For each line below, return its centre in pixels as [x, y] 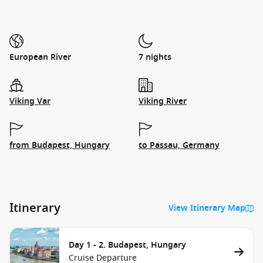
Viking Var [30, 101]
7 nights [155, 57]
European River [40, 57]
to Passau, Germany [179, 145]
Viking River [163, 101]
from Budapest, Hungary [60, 145]
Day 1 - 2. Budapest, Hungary [127, 245]
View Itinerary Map [207, 208]
